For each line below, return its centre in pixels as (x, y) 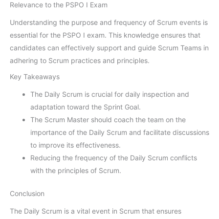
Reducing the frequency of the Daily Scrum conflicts (114, 158)
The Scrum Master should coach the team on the (108, 120)
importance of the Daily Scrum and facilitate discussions (120, 132)
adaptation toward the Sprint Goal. (86, 107)
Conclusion (27, 194)
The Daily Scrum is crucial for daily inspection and (110, 94)
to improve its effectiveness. (76, 145)
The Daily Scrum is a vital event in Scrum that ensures (96, 211)
